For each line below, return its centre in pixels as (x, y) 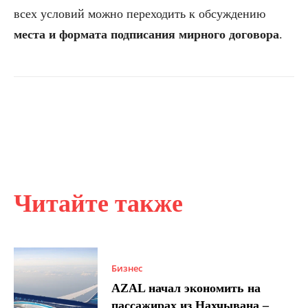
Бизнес (127, 268)
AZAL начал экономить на (186, 288)
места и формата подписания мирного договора (146, 34)
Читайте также (98, 203)
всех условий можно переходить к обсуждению (140, 13)
